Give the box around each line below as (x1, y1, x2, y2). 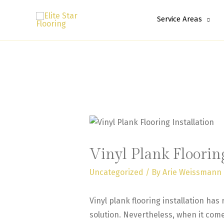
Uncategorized (89, 167, 143, 177)
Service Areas (157, 14, 202, 23)
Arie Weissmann (162, 167, 221, 177)
